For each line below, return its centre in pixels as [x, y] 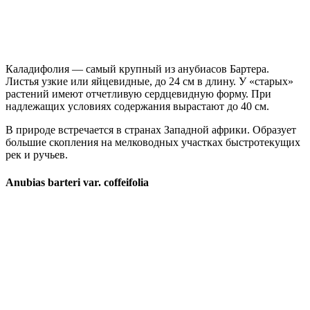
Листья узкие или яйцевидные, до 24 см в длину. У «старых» [149, 82]
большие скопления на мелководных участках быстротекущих [153, 143]
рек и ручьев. [37, 155]
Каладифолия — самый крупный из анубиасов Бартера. [137, 69]
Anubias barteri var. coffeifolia [77, 182]
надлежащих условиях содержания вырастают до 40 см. [137, 107]
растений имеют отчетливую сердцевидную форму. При [138, 94]
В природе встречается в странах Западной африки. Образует [151, 130]
